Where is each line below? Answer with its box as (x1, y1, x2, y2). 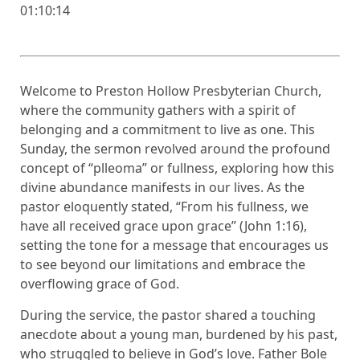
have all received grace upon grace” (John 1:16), (20, 217, 307, 235)
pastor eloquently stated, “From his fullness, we (20, 198, 309, 216)
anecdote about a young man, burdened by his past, (20, 325, 337, 343)
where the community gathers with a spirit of (20, 101, 296, 120)
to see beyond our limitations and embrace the (20, 256, 305, 274)
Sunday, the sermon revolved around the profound (20, 140, 330, 158)
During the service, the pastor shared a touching (20, 305, 316, 324)
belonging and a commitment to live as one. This (20, 121, 315, 139)
